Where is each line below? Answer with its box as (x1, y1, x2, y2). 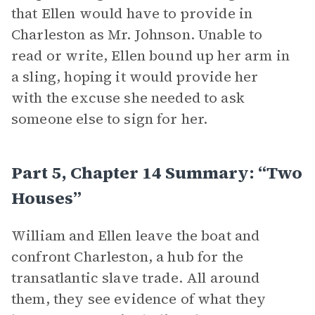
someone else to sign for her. (11, 109, 208, 129)
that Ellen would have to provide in (11, 4, 253, 23)
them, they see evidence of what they (11, 289, 266, 309)
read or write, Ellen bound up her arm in (11, 46, 290, 65)
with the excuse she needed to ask (11, 88, 245, 108)
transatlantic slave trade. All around (11, 268, 260, 288)
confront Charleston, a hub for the (11, 247, 244, 266)
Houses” (11, 186, 82, 210)
